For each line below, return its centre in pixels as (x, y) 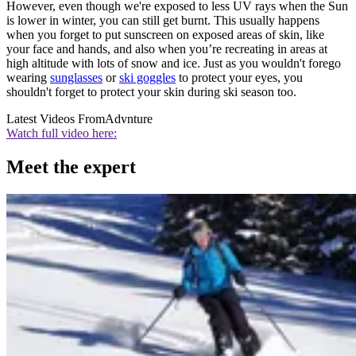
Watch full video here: (62, 133)
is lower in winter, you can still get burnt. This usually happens (163, 20)
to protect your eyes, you (239, 77)
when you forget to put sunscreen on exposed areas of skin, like (165, 34)
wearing (28, 77)
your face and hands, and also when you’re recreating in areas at (167, 48)
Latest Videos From (56, 118)
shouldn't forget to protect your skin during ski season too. (151, 91)
